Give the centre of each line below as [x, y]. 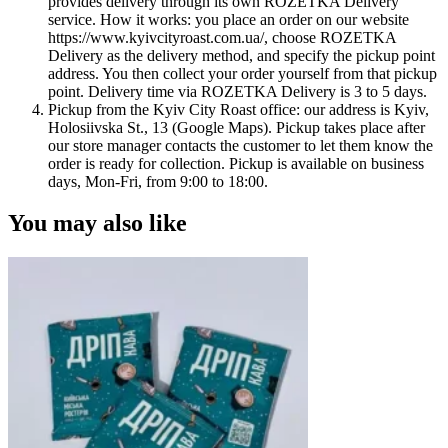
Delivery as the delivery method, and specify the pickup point [241, 55]
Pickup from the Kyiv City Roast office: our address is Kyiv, [238, 109]
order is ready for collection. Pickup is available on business [236, 163]
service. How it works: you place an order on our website [228, 19]
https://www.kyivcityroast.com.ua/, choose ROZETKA [222, 37]
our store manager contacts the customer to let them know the [240, 145]
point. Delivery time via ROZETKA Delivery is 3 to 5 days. [237, 91]
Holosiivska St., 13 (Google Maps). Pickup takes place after [236, 127]
